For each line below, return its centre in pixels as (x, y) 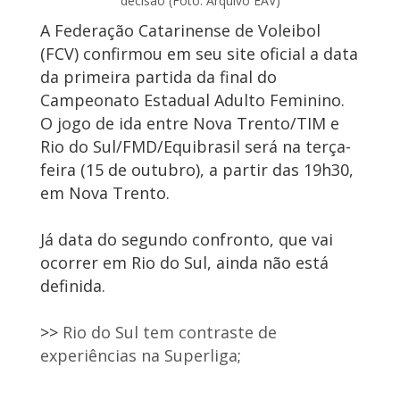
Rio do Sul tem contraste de (170, 333)
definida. (73, 286)
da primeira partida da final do (158, 77)
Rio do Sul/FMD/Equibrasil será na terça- (196, 147)
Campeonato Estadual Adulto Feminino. (192, 100)
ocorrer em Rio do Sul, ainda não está (184, 263)
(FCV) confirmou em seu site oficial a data (199, 54)
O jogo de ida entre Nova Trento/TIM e (190, 124)
